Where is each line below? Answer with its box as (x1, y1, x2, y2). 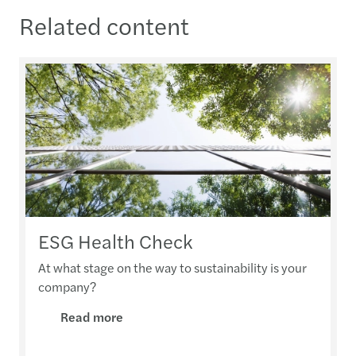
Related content (19, 7, 189, 42)
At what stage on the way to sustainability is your (38, 258, 307, 277)
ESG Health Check (38, 227, 192, 255)
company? (38, 277, 96, 296)
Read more (60, 308, 123, 327)
